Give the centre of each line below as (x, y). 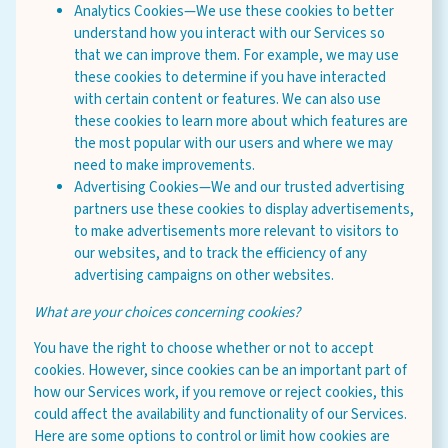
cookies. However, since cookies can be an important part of (220, 370)
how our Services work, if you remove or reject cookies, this (219, 392)
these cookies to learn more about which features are (241, 121)
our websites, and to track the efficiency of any (220, 253)
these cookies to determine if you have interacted (230, 77)
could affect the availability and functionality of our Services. (220, 414)
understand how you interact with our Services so (229, 33)
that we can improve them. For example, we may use (236, 55)
